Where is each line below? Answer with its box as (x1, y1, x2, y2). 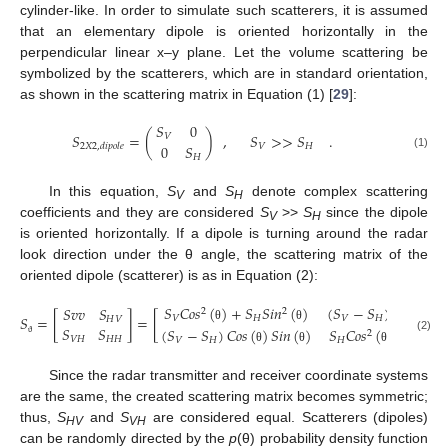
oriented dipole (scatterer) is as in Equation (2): (20, 267, 318, 284)
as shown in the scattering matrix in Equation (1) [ (20, 85, 333, 102)
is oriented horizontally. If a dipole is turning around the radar (20, 225, 428, 242)
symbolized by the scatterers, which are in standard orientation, (20, 64, 428, 81)
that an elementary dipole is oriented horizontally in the (20, 22, 428, 39)
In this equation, (48, 183, 168, 200)
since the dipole (321, 204, 429, 221)
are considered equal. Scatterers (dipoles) (146, 409, 428, 426)
